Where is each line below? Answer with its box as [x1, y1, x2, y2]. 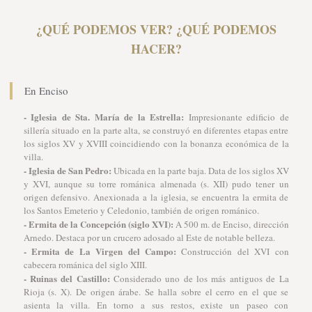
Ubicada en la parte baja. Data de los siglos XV [111, 164, 289, 177]
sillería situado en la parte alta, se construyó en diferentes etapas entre [23, 124, 289, 136]
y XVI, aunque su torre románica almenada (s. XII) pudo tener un [23, 178, 289, 190]
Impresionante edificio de [184, 111, 289, 123]
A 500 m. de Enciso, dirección [173, 218, 289, 231]
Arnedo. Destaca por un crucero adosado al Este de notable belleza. [23, 231, 275, 244]
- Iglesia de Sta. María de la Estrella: [23, 110, 184, 123]
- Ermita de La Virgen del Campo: [23, 244, 176, 258]
